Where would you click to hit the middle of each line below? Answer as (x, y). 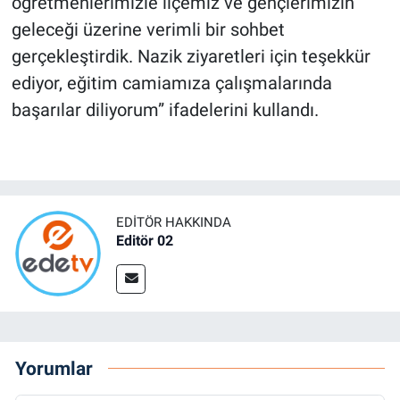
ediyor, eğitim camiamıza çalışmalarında (171, 83)
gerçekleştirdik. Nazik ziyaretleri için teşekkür (191, 56)
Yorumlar (54, 368)
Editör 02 (145, 241)
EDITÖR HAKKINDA (174, 223)
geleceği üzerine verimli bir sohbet (148, 29)
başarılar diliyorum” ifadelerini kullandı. (165, 109)
